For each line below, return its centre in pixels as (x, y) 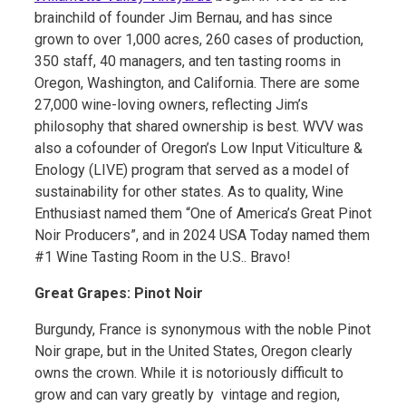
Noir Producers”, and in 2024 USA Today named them (202, 235)
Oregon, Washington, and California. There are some (197, 82)
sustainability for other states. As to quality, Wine (189, 191)
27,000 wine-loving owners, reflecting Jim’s (171, 104)
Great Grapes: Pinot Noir (119, 293)
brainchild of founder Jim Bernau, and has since (184, 17)
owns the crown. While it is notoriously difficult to (189, 372)
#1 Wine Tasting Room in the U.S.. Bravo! (163, 256)
